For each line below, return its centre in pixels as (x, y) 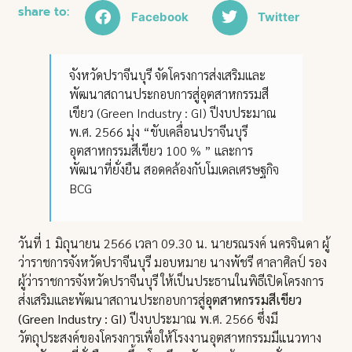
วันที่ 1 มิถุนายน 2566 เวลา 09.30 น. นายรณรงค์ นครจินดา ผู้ (174, 244)
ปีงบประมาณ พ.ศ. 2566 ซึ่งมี (203, 319)
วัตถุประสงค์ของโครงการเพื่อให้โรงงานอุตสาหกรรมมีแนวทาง (170, 338)
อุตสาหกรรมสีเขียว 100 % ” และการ (161, 150)
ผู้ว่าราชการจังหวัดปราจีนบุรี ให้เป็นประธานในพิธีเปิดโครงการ (171, 281)
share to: (44, 11)
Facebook (159, 17)
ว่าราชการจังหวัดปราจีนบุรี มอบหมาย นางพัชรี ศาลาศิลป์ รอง (173, 262)
